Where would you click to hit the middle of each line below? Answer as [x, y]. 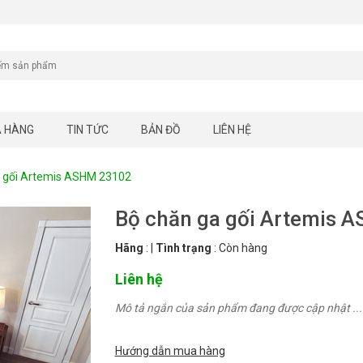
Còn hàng [243, 248]
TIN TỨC [88, 130]
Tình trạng [183, 248]
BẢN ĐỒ [161, 130]
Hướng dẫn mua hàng [170, 351]
